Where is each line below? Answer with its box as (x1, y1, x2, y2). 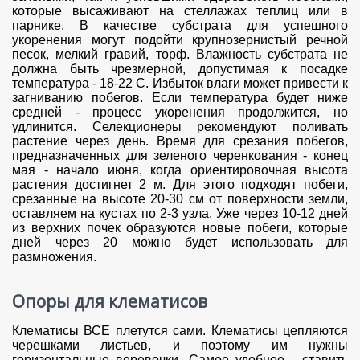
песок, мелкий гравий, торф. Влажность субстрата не (12, 47, 348, 62)
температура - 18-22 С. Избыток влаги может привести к (12, 76, 348, 91)
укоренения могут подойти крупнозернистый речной (12, 33, 348, 47)
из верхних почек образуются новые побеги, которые (12, 221, 348, 235)
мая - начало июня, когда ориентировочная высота (12, 163, 348, 178)
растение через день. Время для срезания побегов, (12, 134, 348, 149)
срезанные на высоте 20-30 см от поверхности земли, (12, 192, 348, 207)
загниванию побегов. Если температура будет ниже (12, 91, 348, 105)
